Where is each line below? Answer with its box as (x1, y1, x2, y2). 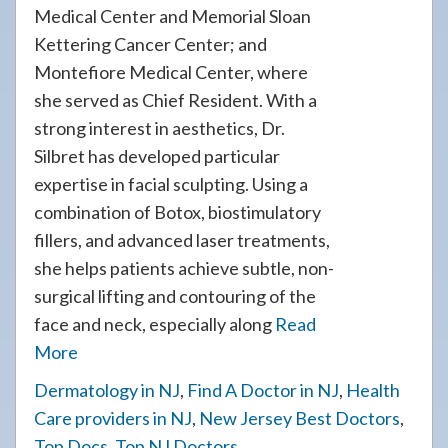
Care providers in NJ (34, 407, 192, 429)
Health (346, 379, 400, 401)
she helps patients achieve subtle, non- (34, 257, 334, 279)
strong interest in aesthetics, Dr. (34, 117, 285, 139)
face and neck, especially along (34, 313, 275, 335)
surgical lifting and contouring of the (34, 285, 316, 307)
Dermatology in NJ (34, 379, 180, 401)
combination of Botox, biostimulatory (34, 201, 321, 223)
